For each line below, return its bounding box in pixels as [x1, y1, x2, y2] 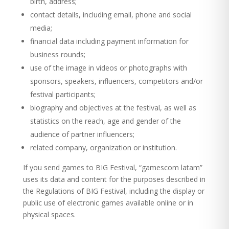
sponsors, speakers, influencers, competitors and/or [30, 76, 203, 86]
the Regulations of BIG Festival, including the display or [22, 186, 204, 196]
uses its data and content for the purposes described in [22, 174, 205, 184]
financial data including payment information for [30, 36, 189, 46]
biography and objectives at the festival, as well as [30, 103, 196, 112]
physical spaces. [22, 210, 76, 219]
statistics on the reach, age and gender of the [30, 116, 181, 126]
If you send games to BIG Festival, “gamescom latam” [22, 163, 202, 172]
